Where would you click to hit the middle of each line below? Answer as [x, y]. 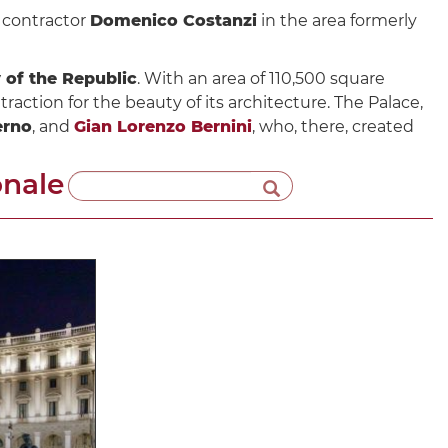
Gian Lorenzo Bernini [163, 126]
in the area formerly [337, 20]
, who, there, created [333, 126]
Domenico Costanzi [173, 20]
